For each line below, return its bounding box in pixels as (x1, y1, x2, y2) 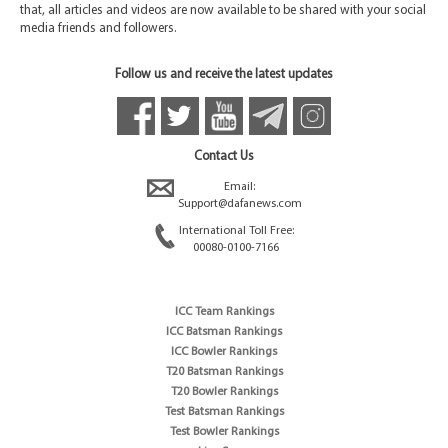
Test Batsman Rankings (164, 405, 284, 418)
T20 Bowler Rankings (170, 385, 278, 398)
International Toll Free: (178, 224, 294, 237)
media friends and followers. (20, 21, 176, 35)
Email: (224, 180, 255, 193)
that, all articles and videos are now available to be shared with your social (20, 3, 426, 17)
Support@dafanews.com (177, 197, 302, 210)
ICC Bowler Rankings (171, 345, 277, 358)
